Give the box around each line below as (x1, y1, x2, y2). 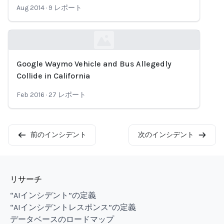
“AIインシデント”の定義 (10, 190, 96, 200)
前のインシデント (30, 130, 86, 139)
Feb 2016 (16, 90, 44, 99)
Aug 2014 (16, 3, 44, 12)
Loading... (8, 67, 42, 76)
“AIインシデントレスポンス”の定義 (10, 202, 136, 212)
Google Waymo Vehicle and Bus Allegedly (16, 59, 171, 68)
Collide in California (16, 71, 90, 80)
